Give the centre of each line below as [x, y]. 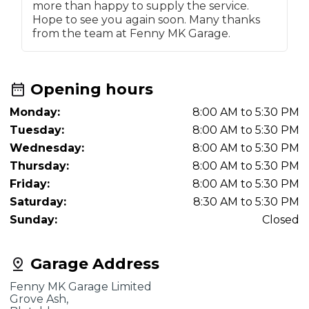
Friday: [30, 183]
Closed [281, 219]
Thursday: [39, 166]
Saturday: [38, 201]
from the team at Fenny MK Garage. [131, 33]
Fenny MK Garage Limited [81, 286]
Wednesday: [47, 148]
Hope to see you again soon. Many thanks [146, 19]
